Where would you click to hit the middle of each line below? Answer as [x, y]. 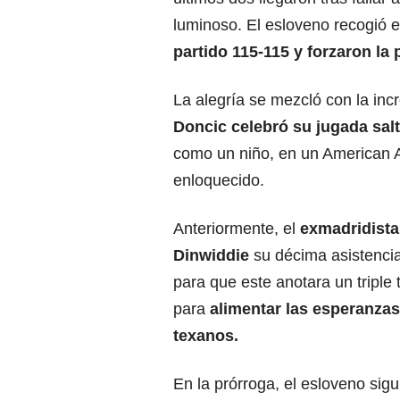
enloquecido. [219, 180]
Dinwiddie [211, 255]
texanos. [206, 335]
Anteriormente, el [237, 228]
